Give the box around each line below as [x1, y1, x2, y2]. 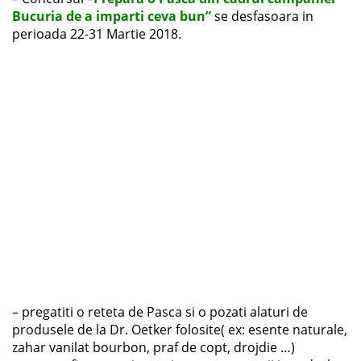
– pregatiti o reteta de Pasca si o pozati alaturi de [12, 303, 308, 322]
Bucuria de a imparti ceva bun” [12, 7, 211, 26]
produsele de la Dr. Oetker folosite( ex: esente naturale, [12, 321, 347, 339]
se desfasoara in [211, 7, 313, 26]
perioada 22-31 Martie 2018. [12, 25, 181, 44]
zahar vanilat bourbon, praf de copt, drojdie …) [12, 338, 295, 357]
